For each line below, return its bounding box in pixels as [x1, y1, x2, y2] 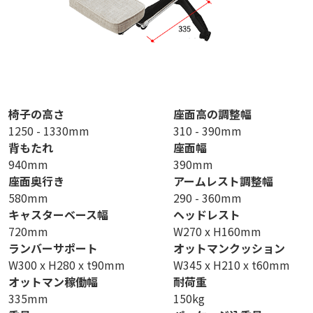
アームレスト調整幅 [173, 173, 273, 190]
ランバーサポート [8, 240, 98, 257]
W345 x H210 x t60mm [173, 256, 290, 274]
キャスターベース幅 [8, 206, 108, 224]
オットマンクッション [173, 240, 285, 257]
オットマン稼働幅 [8, 273, 98, 291]
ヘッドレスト [173, 206, 240, 224]
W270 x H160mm [173, 223, 261, 240]
